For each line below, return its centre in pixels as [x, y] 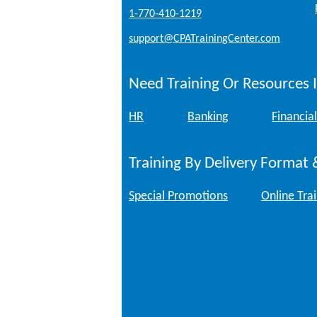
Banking [208, 117]
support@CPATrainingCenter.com [204, 39]
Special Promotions [178, 197]
